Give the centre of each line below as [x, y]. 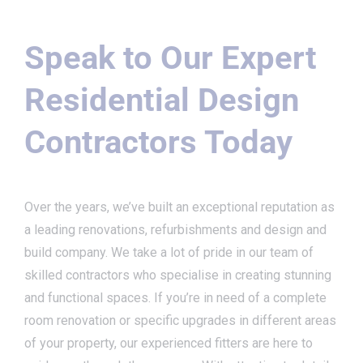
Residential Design [162, 100]
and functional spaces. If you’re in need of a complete [175, 297]
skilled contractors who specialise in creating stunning [178, 275]
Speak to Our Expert [171, 58]
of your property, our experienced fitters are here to [169, 343]
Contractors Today [158, 142]
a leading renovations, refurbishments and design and [175, 229]
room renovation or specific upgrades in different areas [180, 320]
